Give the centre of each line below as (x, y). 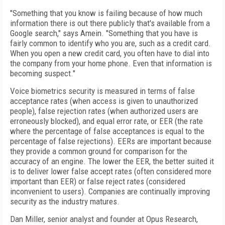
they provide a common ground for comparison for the (99, 151)
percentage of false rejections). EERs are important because (111, 141)
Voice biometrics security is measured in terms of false (102, 91)
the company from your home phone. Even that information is (111, 63)
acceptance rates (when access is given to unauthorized (104, 101)
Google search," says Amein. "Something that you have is (104, 33)
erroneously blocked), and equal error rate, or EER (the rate (106, 121)
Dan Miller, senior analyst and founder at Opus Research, (104, 219)
